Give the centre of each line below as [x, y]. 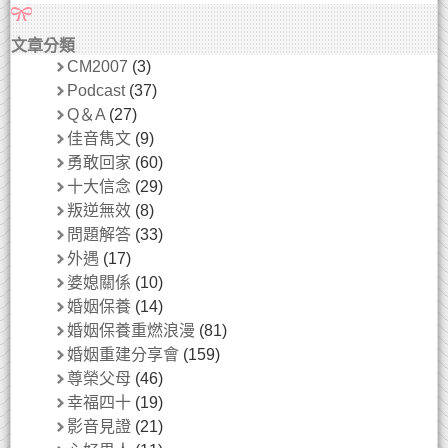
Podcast [96, 90]
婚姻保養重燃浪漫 [131, 330]
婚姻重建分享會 [123, 354]
